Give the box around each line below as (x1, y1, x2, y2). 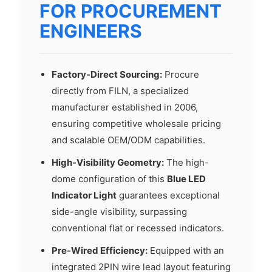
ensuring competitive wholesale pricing (52, 118, 221, 129)
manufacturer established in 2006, (52, 101, 198, 113)
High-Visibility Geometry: (52, 157, 164, 168)
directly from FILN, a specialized (52, 85, 189, 97)
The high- (164, 157, 209, 168)
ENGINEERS (39, 20, 142, 42)
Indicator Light (52, 189, 117, 201)
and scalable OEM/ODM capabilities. (52, 134, 205, 146)
